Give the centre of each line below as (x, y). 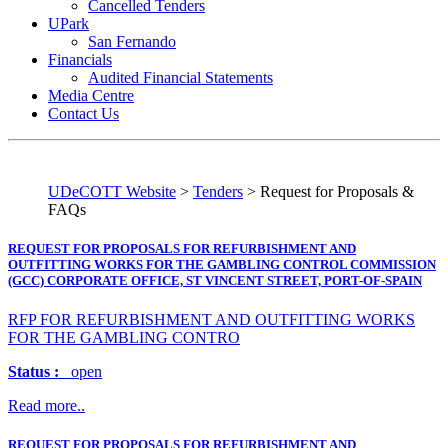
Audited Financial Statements (180, 77)
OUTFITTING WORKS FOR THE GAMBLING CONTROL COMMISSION (222, 264)
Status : (33, 372)
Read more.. (46, 406)
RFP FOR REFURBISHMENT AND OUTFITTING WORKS (211, 320)
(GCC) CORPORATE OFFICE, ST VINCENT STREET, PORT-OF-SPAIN (215, 280)
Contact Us (83, 113)
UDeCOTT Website (112, 191)
